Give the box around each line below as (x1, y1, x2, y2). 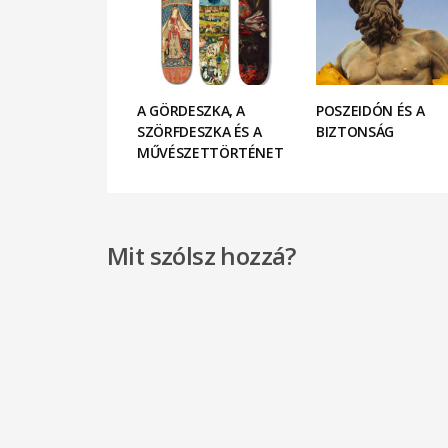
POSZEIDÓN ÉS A (316, 101, 425, 121)
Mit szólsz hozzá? (107, 239, 296, 273)
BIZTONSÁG (316, 122, 394, 142)
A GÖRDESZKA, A (137, 101, 246, 121)
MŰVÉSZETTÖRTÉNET (137, 143, 284, 163)
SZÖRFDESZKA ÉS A (137, 122, 262, 142)
